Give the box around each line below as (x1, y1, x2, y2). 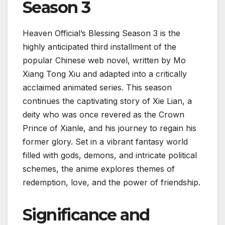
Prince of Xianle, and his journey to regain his (23, 123, 196, 134)
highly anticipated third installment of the (23, 42, 176, 52)
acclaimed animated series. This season (23, 82, 172, 93)
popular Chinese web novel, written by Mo (23, 55, 186, 66)
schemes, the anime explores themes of (23, 164, 175, 174)
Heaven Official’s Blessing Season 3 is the (23, 28, 180, 39)
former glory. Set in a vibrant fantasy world (23, 137, 188, 147)
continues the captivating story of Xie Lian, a (23, 96, 192, 106)
